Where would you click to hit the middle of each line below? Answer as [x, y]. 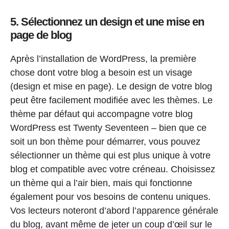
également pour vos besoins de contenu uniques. [110, 197]
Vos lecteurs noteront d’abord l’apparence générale [114, 210]
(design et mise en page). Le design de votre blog [111, 86]
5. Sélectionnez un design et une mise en [107, 21]
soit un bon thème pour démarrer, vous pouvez [105, 141]
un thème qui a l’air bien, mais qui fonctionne [101, 183]
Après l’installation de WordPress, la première [103, 59]
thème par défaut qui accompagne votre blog [101, 114]
